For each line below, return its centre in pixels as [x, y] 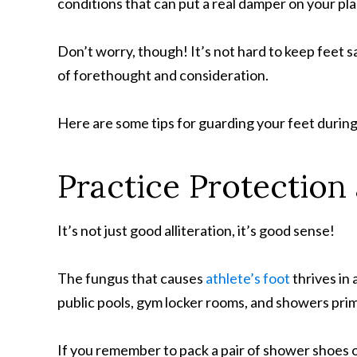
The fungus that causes [131, 278]
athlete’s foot [248, 278]
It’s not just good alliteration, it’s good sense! [196, 230]
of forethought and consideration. [163, 75]
